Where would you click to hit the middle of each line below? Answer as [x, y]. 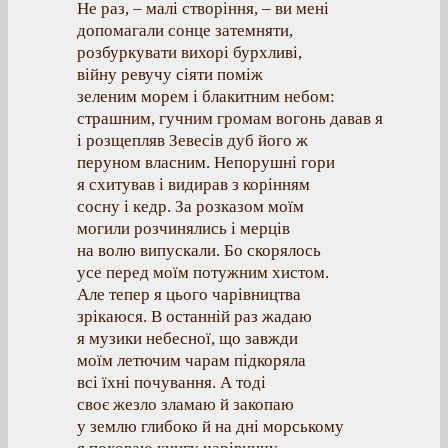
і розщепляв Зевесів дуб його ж [192, 140]
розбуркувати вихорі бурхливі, [189, 52]
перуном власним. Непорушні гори [206, 162]
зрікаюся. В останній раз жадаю [194, 316]
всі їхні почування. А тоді [171, 382]
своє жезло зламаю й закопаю [185, 404]
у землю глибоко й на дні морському [210, 426]
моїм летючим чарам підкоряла [191, 360]
